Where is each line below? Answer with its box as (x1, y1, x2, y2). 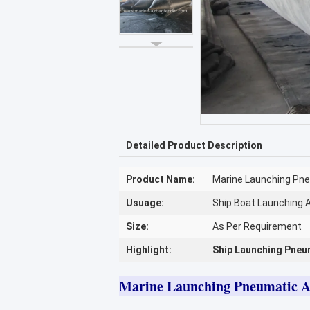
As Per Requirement (212, 221, 302, 232)
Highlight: (126, 244, 172, 255)
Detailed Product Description (126, 140, 262, 151)
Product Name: (126, 174, 195, 185)
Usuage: (126, 197, 164, 208)
